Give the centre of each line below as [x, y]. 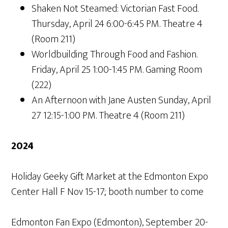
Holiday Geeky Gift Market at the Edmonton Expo [110, 177]
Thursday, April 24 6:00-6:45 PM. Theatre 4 [117, 24]
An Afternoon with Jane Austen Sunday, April [122, 100]
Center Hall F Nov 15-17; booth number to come [108, 192]
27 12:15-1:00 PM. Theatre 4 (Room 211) [108, 116]
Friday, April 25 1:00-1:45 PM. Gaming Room [117, 70]
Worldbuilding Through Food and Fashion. [115, 54]
